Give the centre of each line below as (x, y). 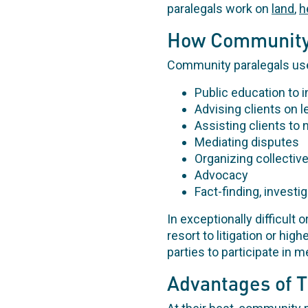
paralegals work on (219, 9)
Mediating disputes (247, 142)
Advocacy (221, 175)
